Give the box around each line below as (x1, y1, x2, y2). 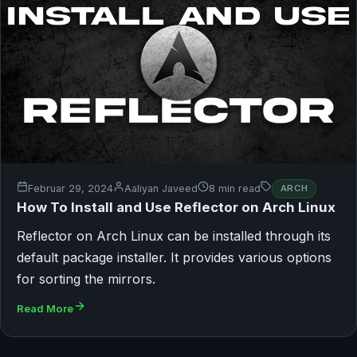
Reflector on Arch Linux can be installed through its (17, 228, 331, 245)
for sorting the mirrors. (17, 271, 155, 288)
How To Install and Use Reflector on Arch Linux (17, 199, 335, 216)
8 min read (209, 182, 261, 195)
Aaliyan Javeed (124, 182, 198, 195)
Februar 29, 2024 (28, 182, 113, 195)
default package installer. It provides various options (17, 249, 331, 266)
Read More (17, 302, 73, 316)
